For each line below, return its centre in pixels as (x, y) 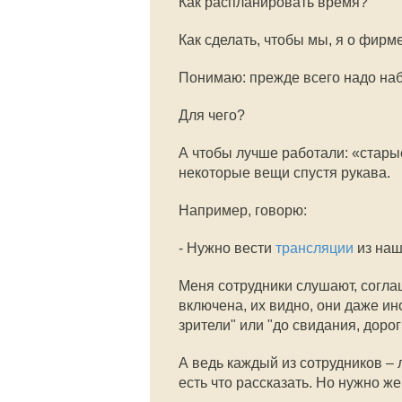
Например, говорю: (243, 210)
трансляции (315, 248)
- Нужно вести (227, 248)
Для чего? (212, 115)
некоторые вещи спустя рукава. (284, 173)
